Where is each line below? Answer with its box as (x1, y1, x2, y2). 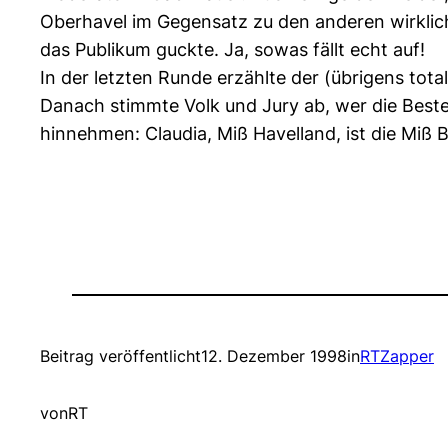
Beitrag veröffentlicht (40, 346, 201, 367)
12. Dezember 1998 (201, 346, 347, 367)
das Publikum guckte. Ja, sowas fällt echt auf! (40, 39, 425, 61)
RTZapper (360, 346, 434, 367)
